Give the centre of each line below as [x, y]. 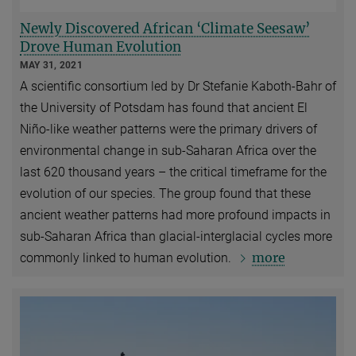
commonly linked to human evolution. [127, 258]
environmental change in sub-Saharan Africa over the [168, 151]
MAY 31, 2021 [51, 65]
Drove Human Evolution [101, 46]
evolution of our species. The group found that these [165, 194]
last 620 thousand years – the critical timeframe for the [173, 172]
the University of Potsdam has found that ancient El [164, 108]
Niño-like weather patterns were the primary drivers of [168, 130]
